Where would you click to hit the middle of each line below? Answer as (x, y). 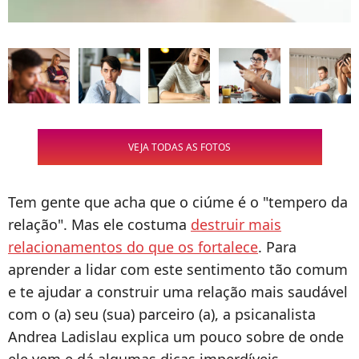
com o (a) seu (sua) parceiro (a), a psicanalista (162, 315)
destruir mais (236, 225)
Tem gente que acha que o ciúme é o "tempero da (178, 202)
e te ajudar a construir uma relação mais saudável (178, 292)
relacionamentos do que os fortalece (133, 247)
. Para (277, 247)
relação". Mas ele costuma (99, 225)
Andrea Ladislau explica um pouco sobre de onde (176, 337)
